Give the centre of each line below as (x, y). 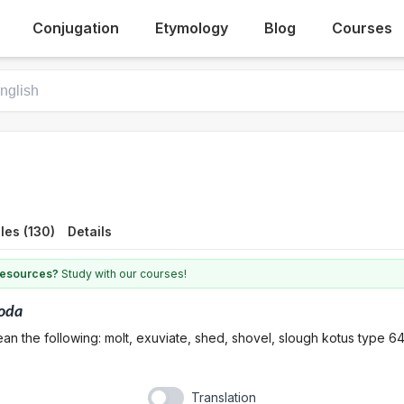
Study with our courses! (123, 273)
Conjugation (76, 28)
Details (90, 231)
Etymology (192, 28)
